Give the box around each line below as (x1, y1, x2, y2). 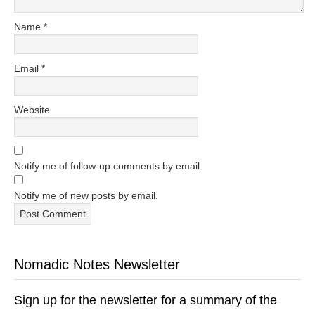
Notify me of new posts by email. (14, 190, 158, 201)
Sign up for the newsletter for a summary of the (14, 293, 277, 307)
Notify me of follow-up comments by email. (14, 160, 202, 172)
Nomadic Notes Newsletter (14, 257, 180, 272)
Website (14, 104, 50, 115)
